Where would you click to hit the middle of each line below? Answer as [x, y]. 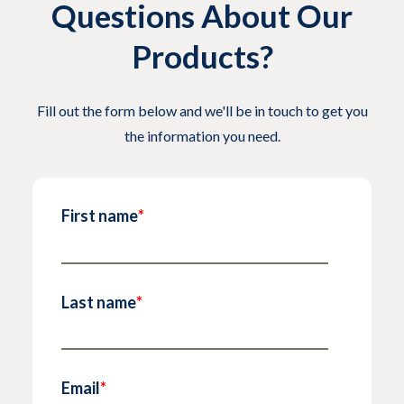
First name [100, 215]
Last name [99, 302]
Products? [202, 55]
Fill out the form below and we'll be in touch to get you [202, 110]
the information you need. [202, 135]
